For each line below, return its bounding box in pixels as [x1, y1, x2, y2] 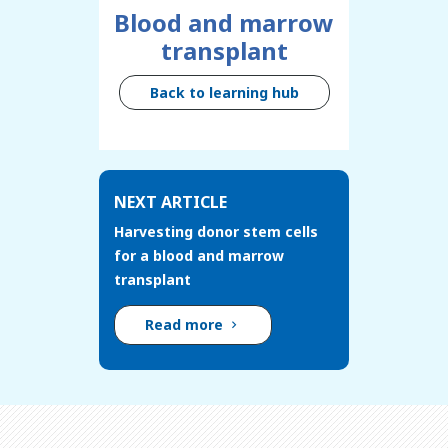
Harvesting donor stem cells [114, 222, 318, 242]
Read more [145, 315, 227, 335]
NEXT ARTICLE [114, 191, 227, 214]
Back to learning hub [149, 83, 299, 103]
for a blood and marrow [114, 246, 284, 266]
